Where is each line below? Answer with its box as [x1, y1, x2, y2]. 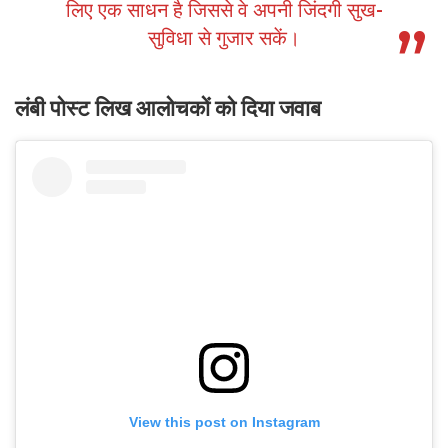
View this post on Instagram [128, 414, 320, 431]
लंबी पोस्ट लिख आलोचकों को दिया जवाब [15, 96, 321, 122]
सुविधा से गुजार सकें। [148, 26, 300, 51]
